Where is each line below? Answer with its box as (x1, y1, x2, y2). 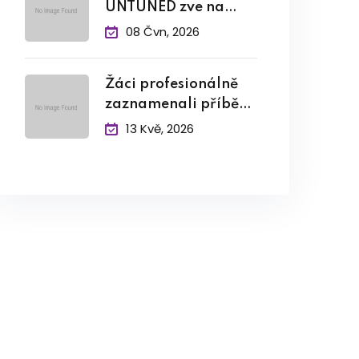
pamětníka (105, 117, 183, 131)
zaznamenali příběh (105, 97, 248, 111)
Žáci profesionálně (105, 77, 238, 91)
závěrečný (105, 20, 176, 34)
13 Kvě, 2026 (126, 120, 194, 137)
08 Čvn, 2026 (126, 23, 200, 40)
